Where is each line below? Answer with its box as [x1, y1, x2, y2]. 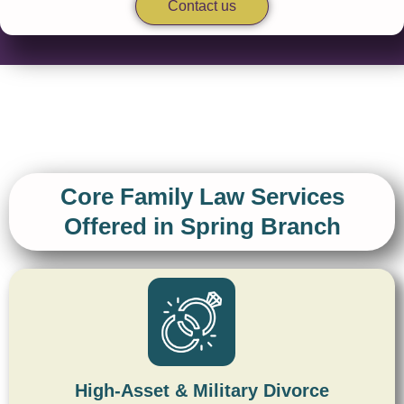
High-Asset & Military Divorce [75, 380, 329, 400]
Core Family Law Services [60, 182, 344, 210]
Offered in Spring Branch [63, 212, 341, 240]
